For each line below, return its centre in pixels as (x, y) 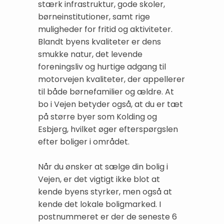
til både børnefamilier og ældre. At (106, 91)
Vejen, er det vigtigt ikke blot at (99, 179)
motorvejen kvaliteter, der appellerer (111, 79)
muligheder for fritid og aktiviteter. (105, 29)
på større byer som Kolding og (97, 116)
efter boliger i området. (84, 141)
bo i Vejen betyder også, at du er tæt (110, 104)
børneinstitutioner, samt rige (94, 16)
